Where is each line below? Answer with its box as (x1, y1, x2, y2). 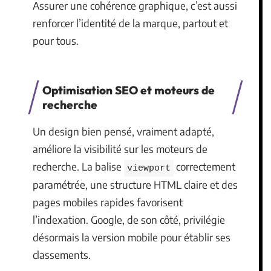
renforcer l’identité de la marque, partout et (33, 16, 228, 30)
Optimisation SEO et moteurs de (42, 82, 215, 97)
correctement (174, 159, 235, 173)
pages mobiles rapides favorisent (33, 195, 183, 209)
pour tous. (33, 34, 79, 47)
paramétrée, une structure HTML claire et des (33, 177, 238, 191)
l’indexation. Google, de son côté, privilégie (33, 212, 225, 226)
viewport (127, 162, 171, 174)
